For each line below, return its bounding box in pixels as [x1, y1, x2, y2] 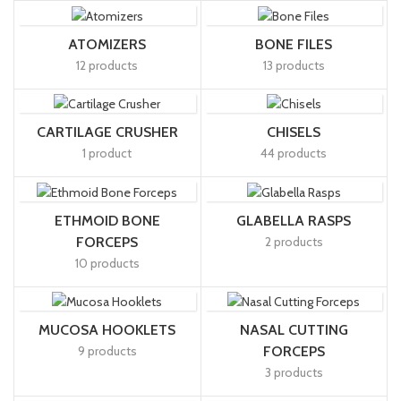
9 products [77, 343, 137, 360]
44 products [260, 145, 328, 162]
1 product [82, 145, 132, 162]
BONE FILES [255, 35, 333, 53]
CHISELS [267, 124, 321, 141]
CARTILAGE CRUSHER [36, 124, 178, 141]
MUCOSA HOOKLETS [38, 321, 176, 339]
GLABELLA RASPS [236, 211, 352, 229]
